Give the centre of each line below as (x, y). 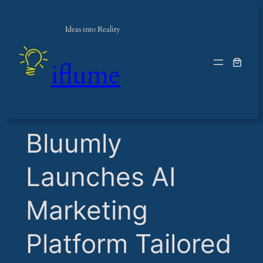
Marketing (87, 210)
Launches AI (101, 177)
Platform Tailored (128, 244)
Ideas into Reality (93, 29)
